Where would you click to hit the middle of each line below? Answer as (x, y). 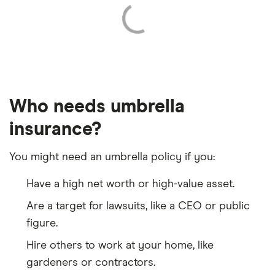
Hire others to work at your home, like (120, 245)
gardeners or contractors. (91, 262)
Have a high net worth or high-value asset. (130, 184)
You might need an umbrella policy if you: (112, 157)
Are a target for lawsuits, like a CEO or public (138, 206)
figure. (42, 223)
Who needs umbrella (97, 107)
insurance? (55, 129)
